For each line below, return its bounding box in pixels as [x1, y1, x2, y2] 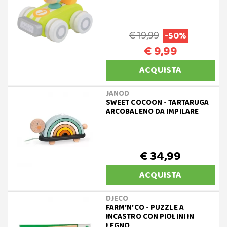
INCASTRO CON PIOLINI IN [105, 211, 195, 223]
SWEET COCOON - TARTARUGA [105, 97, 209, 109]
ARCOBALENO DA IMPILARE [105, 106, 199, 118]
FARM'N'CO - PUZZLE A [105, 202, 184, 214]
